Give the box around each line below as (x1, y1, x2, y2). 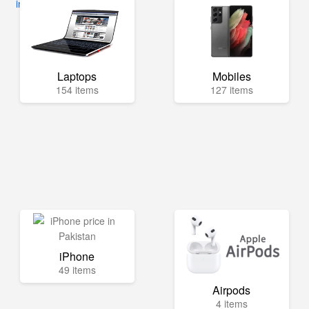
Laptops (57, 68, 97, 84)
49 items (58, 263, 96, 277)
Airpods (212, 282, 251, 298)
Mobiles (212, 68, 251, 84)
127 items (210, 83, 253, 97)
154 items (55, 83, 99, 97)
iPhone (59, 248, 95, 264)
